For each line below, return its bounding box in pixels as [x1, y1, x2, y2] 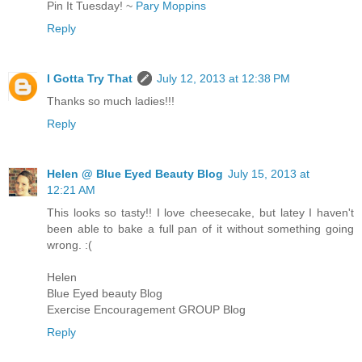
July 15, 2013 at [228, 166, 309, 180]
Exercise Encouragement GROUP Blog [47, 302, 246, 316]
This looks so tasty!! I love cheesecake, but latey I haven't [47, 205, 354, 219]
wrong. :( [47, 238, 92, 251]
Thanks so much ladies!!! [47, 94, 175, 107]
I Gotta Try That [47, 71, 133, 85]
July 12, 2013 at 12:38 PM [157, 71, 290, 85]
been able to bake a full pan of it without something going [47, 221, 354, 235]
